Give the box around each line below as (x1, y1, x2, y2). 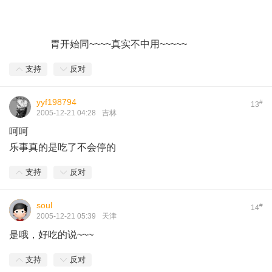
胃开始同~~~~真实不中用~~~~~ (9, 39, 187, 49)
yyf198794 (36, 97, 76, 107)
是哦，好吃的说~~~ (9, 229, 93, 240)
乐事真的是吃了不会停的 (9, 142, 116, 152)
